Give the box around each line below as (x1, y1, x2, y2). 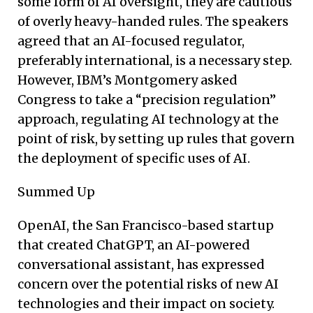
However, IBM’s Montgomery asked (17, 71, 238, 88)
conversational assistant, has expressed (17, 256, 265, 272)
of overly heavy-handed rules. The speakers (17, 13, 289, 29)
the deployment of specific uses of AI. (17, 150, 250, 166)
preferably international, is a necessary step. (17, 52, 292, 68)
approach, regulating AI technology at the (17, 110, 279, 127)
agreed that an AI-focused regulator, (17, 32, 245, 49)
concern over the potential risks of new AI (17, 275, 279, 292)
